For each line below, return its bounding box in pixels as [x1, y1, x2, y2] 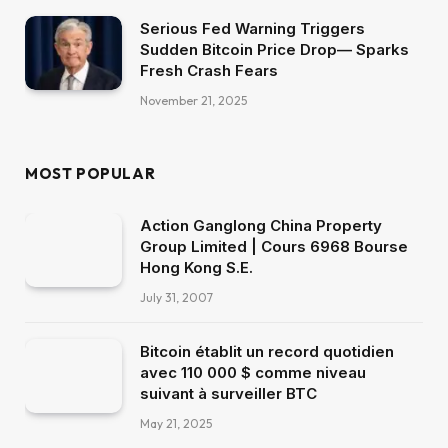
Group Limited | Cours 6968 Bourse [140, 236, 408, 256]
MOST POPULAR [25, 163, 156, 183]
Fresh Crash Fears [140, 60, 278, 80]
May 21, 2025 [140, 415, 212, 431]
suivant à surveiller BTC [140, 383, 317, 403]
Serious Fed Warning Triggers [140, 18, 365, 38]
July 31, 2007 [140, 289, 213, 305]
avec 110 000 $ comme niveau [140, 362, 366, 382]
